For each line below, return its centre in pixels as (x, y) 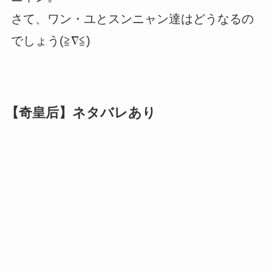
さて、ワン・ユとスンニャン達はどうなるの (132, 19)
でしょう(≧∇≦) (50, 40)
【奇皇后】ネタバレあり (80, 113)
